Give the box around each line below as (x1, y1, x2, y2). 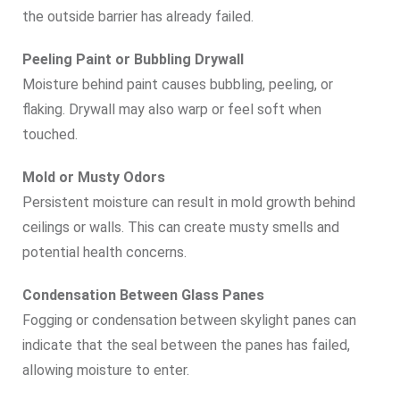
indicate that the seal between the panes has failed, (22, 336, 350, 354)
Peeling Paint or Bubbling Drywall (22, 50, 244, 68)
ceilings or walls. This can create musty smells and (22, 218, 339, 236)
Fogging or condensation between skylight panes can (22, 311, 356, 329)
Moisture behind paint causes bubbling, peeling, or (22, 75, 333, 93)
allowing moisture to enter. (22, 361, 189, 379)
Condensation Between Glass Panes (22, 286, 264, 304)
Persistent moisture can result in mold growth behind (22, 193, 355, 211)
